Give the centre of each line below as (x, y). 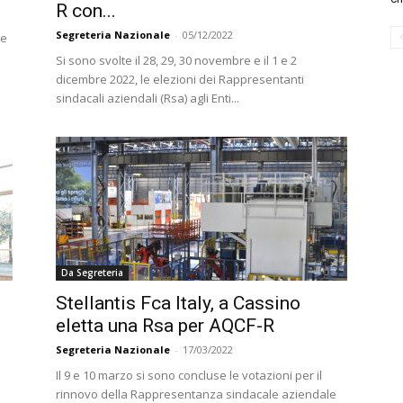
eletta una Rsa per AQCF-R (165, 326)
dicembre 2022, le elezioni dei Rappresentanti (180, 79)
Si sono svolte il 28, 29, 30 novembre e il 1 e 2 (176, 60)
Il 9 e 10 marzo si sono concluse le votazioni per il (189, 375)
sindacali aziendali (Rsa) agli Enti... (148, 98)
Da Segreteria (92, 273)
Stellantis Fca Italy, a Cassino (178, 303)
